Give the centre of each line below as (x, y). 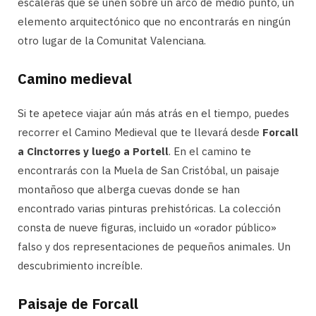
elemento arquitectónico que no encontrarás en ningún (154, 21)
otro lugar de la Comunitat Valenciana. (112, 40)
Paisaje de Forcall (78, 303)
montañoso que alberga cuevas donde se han (129, 189)
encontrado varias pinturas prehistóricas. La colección (149, 208)
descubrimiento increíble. (80, 265)
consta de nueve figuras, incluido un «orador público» (147, 227)
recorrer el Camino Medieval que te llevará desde (140, 132)
